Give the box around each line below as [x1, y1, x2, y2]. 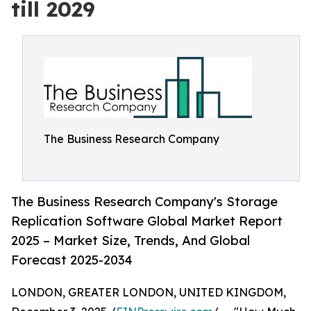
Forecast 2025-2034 [11, 252, 133, 268]
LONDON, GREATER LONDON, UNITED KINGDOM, [11, 285, 286, 300]
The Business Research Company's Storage [11, 194, 278, 210]
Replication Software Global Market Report [11, 213, 283, 229]
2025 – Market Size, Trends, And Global [11, 233, 250, 249]
